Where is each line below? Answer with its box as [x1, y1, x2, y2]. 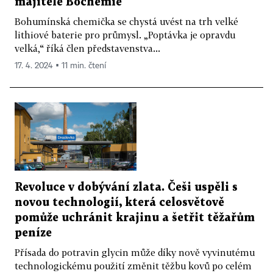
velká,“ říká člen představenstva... [15, 42, 160, 54]
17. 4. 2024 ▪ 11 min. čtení [15, 61, 106, 70]
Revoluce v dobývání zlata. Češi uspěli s [15, 182, 238, 193]
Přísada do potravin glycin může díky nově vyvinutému [15, 247, 255, 258]
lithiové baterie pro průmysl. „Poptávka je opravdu [15, 29, 235, 40]
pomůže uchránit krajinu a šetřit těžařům [15, 213, 255, 224]
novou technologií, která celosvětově [15, 197, 224, 208]
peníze [15, 228, 52, 239]
